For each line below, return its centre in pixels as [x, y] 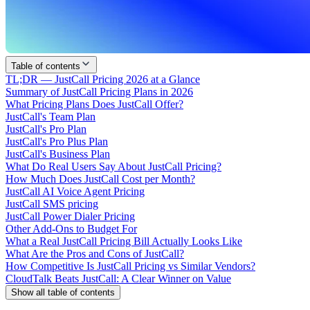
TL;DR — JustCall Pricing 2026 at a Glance [103, 79]
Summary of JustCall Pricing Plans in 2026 [99, 91]
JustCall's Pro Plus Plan [57, 141]
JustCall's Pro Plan [46, 129]
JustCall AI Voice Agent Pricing [75, 191]
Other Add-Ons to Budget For [71, 228]
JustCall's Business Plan [58, 154]
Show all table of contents [63, 292]
